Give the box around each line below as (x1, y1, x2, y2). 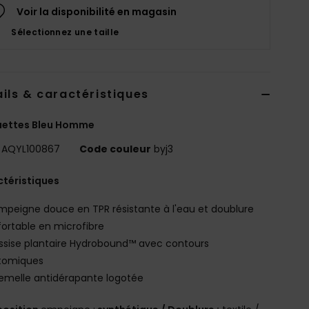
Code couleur (79, 141, 152, 156)
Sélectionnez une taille (11, 26, 119, 38)
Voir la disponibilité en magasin (17, 4, 177, 19)
